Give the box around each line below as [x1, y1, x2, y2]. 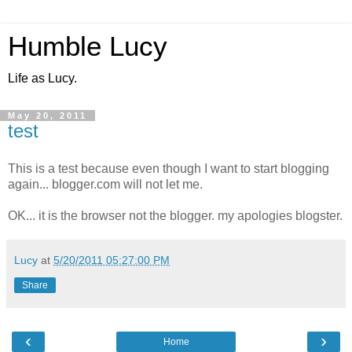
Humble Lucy [8, 31, 167, 61]
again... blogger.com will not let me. [8, 177, 203, 191]
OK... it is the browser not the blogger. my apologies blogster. [8, 208, 343, 222]
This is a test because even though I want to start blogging [8, 161, 329, 175]
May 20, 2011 [8, 111, 87, 120]
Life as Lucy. [8, 71, 77, 85]
